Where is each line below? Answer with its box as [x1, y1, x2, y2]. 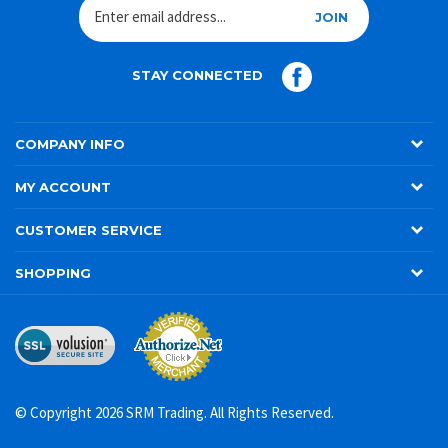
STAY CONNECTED [131, 87, 267, 104]
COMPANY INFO [15, 155, 125, 172]
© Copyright [15, 422, 95, 442]
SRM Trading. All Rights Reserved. [123, 422, 334, 442]
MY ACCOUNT [15, 198, 111, 215]
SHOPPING [15, 284, 91, 301]
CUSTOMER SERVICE [15, 241, 162, 258]
